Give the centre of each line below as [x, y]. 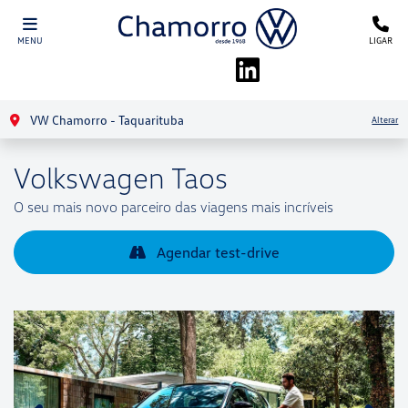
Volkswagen [89, 177]
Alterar [385, 119]
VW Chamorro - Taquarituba [105, 119]
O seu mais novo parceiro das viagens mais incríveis [173, 207]
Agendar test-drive [216, 252]
